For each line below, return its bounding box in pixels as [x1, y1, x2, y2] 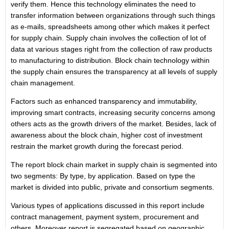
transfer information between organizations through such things [11, 11, 215, 19]
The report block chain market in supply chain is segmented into [11, 161, 217, 169]
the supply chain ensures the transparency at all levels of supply [11, 67, 217, 76]
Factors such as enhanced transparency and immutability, [11, 97, 197, 105]
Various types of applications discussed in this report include [11, 201, 204, 210]
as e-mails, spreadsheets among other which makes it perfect [11, 22, 210, 31]
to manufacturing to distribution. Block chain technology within [11, 56, 210, 64]
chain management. [11, 79, 75, 87]
